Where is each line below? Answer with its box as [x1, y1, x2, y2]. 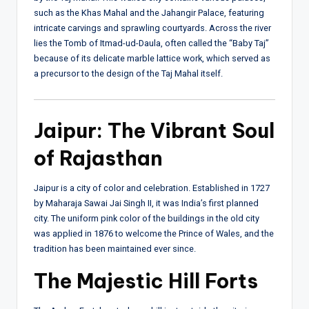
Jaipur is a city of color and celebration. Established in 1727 [34, 183, 270, 194]
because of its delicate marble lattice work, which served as [34, 52, 270, 63]
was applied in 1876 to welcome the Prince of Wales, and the [34, 228, 274, 239]
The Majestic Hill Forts [34, 268, 258, 295]
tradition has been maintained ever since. [34, 243, 196, 255]
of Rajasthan [34, 146, 163, 172]
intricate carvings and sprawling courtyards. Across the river [34, 22, 271, 33]
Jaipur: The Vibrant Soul [34, 118, 275, 144]
